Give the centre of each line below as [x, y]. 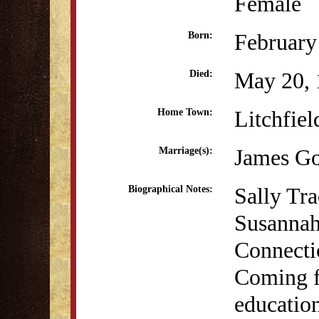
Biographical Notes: [171, 189]
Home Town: [185, 112]
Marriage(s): [186, 151]
